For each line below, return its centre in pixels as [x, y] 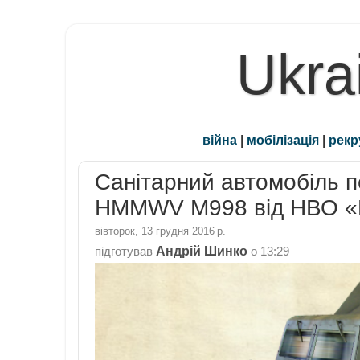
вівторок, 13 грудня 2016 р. [160, 231]
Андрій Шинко [202, 250]
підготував [125, 251]
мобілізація [283, 140]
